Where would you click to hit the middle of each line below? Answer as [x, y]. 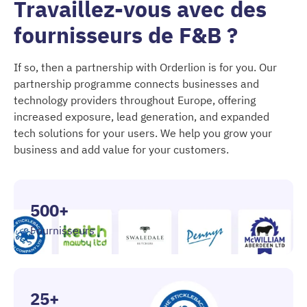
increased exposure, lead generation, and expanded [142, 116]
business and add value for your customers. [121, 149]
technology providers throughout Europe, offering [135, 100]
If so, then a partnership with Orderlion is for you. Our [145, 67]
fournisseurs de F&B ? [126, 35]
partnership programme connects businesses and [136, 83]
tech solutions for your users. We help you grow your [143, 133]
